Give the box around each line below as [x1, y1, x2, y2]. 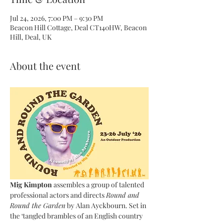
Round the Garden [10, 201, 65, 211]
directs [83, 190, 106, 200]
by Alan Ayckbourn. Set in [65, 201, 148, 211]
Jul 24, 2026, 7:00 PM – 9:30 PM [10, 13, 103, 23]
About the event [10, 58, 80, 72]
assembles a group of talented [54, 180, 146, 190]
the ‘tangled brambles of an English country [10, 211, 144, 221]
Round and [106, 190, 141, 200]
